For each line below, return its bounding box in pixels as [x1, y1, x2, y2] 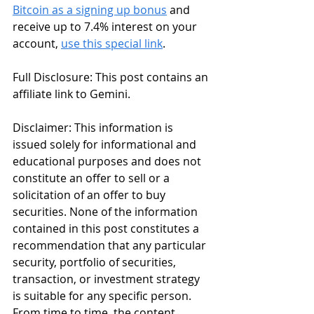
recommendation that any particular [13, 238, 209, 253]
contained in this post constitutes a [13, 221, 202, 236]
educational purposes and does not [13, 153, 204, 169]
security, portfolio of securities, [13, 254, 179, 270]
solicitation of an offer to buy [13, 187, 168, 203]
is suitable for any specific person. [13, 288, 194, 303]
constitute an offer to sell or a [13, 170, 172, 186]
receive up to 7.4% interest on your [13, 19, 200, 34]
